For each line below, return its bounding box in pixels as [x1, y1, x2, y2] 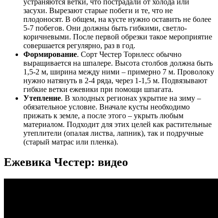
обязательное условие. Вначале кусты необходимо [23, 102, 190, 111]
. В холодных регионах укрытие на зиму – [61, 93, 201, 102]
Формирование [23, 50, 77, 58]
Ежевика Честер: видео [4, 156, 128, 169]
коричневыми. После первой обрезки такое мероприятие [23, 32, 212, 41]
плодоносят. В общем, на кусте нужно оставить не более [23, 15, 211, 23]
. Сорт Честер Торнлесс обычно [77, 50, 182, 58]
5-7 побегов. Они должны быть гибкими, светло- [23, 23, 187, 32]
